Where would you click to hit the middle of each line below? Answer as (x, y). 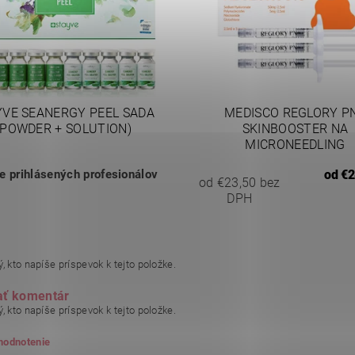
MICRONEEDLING (295, 145)
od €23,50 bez (239, 183)
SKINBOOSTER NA (295, 129)
